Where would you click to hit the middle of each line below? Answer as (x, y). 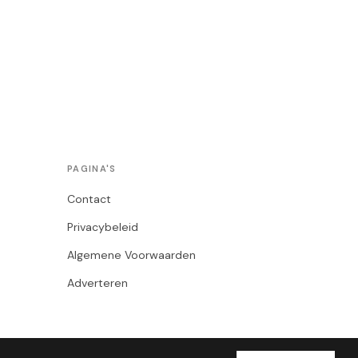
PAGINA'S (92, 169)
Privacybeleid (103, 227)
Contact (89, 199)
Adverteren (97, 283)
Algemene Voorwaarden (131, 255)
